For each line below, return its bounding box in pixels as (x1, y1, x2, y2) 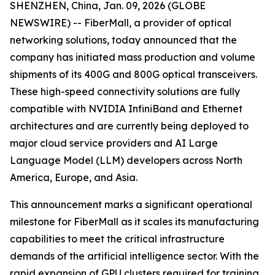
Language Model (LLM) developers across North (10, 154, 242, 166)
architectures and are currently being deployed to (10, 120, 249, 132)
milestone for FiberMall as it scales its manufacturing (10, 215, 259, 228)
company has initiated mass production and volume (10, 51, 255, 63)
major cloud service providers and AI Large (10, 137, 218, 149)
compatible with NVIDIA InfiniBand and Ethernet (10, 103, 242, 115)
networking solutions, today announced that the (10, 34, 237, 46)
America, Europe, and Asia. (10, 171, 137, 184)
